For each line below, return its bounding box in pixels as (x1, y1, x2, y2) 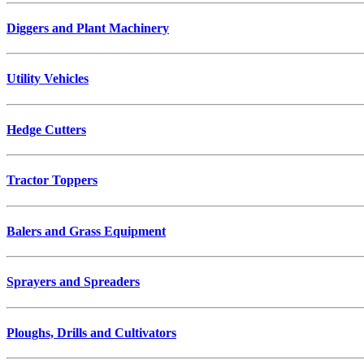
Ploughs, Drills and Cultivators (6, 326, 176, 340)
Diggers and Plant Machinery (6, 20, 169, 35)
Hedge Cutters (6, 122, 86, 136)
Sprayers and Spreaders (6, 275, 140, 289)
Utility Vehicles (6, 71, 89, 86)
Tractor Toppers (6, 173, 97, 188)
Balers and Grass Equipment (6, 223, 166, 238)
